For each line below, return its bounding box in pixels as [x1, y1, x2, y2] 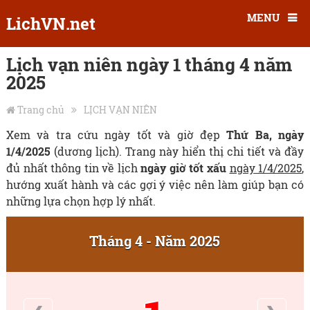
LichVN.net [6, 12, 95, 35]
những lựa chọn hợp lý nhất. [6, 194, 156, 208]
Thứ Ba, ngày [226, 127, 304, 142]
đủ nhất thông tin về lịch [6, 161, 141, 175]
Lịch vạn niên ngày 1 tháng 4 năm [6, 53, 292, 76]
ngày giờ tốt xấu [140, 161, 226, 175]
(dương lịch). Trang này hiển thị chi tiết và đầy [50, 144, 304, 158]
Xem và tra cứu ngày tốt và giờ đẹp [6, 127, 227, 142]
